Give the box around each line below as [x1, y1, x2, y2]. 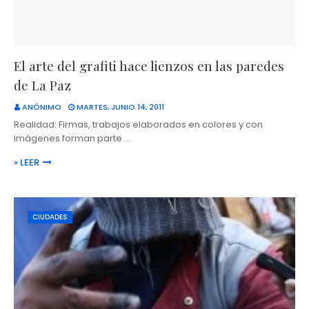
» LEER [14, 156, 39, 170]
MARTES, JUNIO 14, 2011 [77, 101, 164, 113]
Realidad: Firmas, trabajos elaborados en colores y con [14, 118, 263, 132]
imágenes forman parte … [14, 132, 130, 146]
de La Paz [14, 76, 71, 94]
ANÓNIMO [22, 101, 61, 113]
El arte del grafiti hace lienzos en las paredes [14, 57, 284, 75]
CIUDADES [32, 212, 68, 223]
